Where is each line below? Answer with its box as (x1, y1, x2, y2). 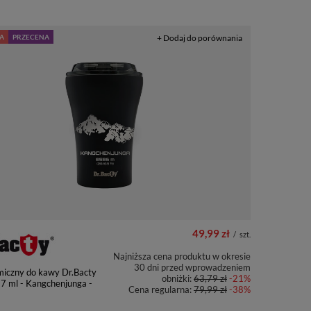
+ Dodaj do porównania (157, 33, 242, 43)
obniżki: (162, 273, 194, 284)
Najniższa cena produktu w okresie (113, 251, 251, 262)
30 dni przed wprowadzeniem (134, 262, 251, 273)
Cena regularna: (128, 284, 194, 295)
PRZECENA (12, 33, 49, 41)
